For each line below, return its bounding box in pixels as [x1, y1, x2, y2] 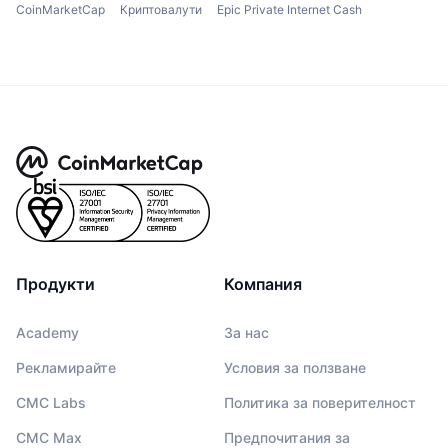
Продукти [16, 274, 95, 295]
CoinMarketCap [16, 2, 105, 18]
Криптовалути [120, 2, 202, 18]
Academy [16, 324, 79, 342]
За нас [224, 324, 269, 342]
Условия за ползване [224, 359, 366, 377]
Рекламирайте [16, 359, 116, 377]
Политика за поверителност [224, 394, 416, 412]
